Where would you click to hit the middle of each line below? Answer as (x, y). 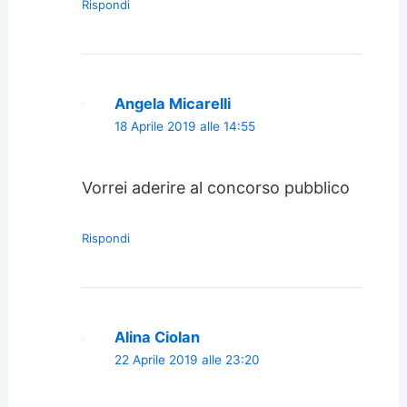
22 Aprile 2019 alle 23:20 (187, 360)
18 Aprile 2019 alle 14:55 (184, 126)
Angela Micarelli (172, 103)
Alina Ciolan (157, 338)
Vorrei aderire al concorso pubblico (215, 188)
